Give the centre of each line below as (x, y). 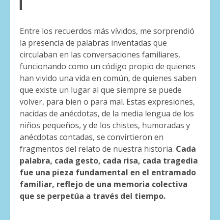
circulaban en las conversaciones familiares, (100, 55)
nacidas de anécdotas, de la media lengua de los (107, 114)
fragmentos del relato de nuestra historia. (98, 149)
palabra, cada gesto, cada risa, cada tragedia (109, 161)
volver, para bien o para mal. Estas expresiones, (107, 102)
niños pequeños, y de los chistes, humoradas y (105, 125)
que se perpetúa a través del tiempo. (93, 196)
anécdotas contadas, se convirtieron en (92, 137)
